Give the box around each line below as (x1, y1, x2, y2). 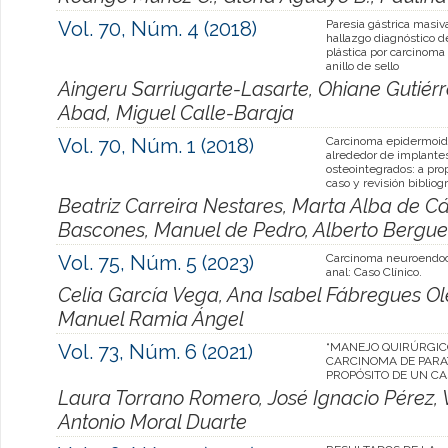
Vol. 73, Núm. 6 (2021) (58, 339, 253, 364)
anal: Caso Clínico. (326, 264, 422, 279)
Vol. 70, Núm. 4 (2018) (58, 16, 257, 41)
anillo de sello (326, 58, 399, 73)
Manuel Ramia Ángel (58, 306, 244, 331)
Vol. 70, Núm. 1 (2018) (58, 133, 254, 158)
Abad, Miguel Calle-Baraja (58, 100, 294, 125)
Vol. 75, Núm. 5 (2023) (58, 250, 254, 275)
